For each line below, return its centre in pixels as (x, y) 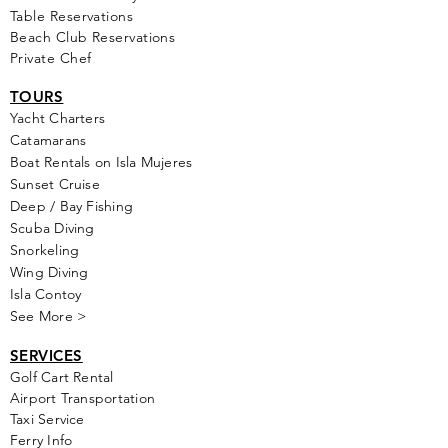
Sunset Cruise (55, 184)
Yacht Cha (43, 118)
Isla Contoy (46, 294)
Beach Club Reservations (93, 37)
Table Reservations (72, 16)
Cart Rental (77, 377)
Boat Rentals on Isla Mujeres (101, 162)
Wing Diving (49, 272)
